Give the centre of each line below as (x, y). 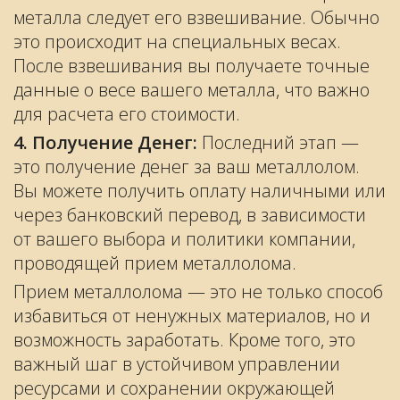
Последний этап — (278, 142)
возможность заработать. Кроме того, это (184, 340)
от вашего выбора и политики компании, (184, 239)
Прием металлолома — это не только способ (198, 292)
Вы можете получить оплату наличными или (200, 191)
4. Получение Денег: (105, 142)
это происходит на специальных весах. (177, 42)
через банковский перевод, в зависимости (190, 215)
